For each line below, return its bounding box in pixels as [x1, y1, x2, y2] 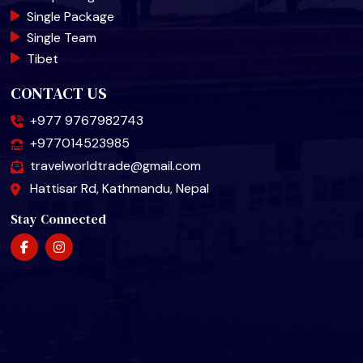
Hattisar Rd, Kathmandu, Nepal [30, 180, 210, 198]
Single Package [27, 8, 115, 26]
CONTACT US [11, 82, 108, 105]
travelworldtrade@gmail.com [30, 157, 202, 175]
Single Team [27, 29, 97, 47]
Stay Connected [11, 210, 107, 228]
